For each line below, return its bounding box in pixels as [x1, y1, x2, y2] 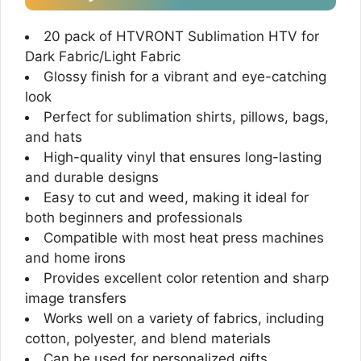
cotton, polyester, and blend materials [25, 330, 271, 346]
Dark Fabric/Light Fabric [25, 48, 180, 64]
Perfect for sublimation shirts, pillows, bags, [44, 108, 329, 125]
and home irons [25, 249, 126, 266]
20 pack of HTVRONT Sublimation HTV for [44, 27, 319, 44]
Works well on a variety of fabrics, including [44, 309, 324, 326]
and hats [25, 128, 82, 145]
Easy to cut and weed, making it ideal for [44, 189, 309, 205]
